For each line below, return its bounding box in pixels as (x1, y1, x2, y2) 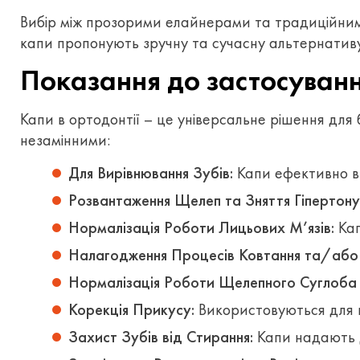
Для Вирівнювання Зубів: (68, 162, 233, 183)
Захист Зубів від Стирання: (68, 326, 253, 347)
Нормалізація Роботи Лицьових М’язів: (68, 217, 334, 238)
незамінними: (20, 129, 110, 150)
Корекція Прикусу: (68, 299, 194, 320)
